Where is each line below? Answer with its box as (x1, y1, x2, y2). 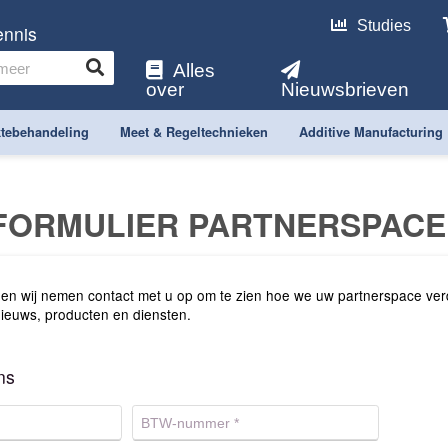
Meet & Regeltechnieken (120, 123, 268, 141)
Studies (356, 17, 411, 35)
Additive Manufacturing (299, 123, 444, 141)
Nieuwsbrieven (281, 78, 410, 100)
